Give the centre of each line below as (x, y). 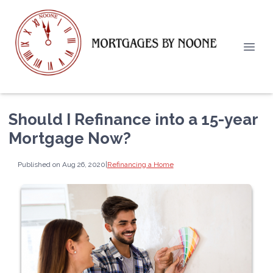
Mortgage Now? (70, 138)
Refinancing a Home (140, 164)
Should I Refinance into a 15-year (133, 119)
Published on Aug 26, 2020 (61, 164)
